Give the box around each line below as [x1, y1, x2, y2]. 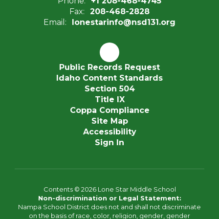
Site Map [91, 116, 128, 126]
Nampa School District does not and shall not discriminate [18, 202, 201, 211]
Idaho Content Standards [56, 73, 163, 83]
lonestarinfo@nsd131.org [72, 17, 175, 27]
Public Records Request [59, 62, 160, 72]
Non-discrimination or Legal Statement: [38, 194, 181, 202]
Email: [44, 17, 66, 27]
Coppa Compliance [69, 105, 150, 115]
